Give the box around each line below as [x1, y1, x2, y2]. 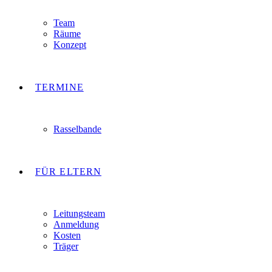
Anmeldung [53, 219, 99, 229]
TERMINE [35, 82, 84, 92]
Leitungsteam [53, 208, 105, 219]
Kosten [53, 230, 81, 240]
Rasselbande [53, 124, 101, 134]
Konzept [53, 39, 86, 50]
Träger [53, 241, 78, 251]
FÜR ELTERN [35, 166, 101, 177]
